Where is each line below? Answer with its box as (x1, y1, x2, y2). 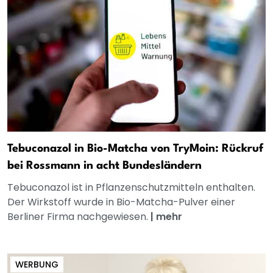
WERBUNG (15, 258, 58, 271)
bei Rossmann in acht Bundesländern (7, 160, 202, 172)
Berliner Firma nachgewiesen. (7, 210, 151, 224)
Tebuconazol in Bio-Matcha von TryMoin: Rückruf (7, 143, 263, 155)
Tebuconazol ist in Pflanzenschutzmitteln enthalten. (7, 180, 255, 195)
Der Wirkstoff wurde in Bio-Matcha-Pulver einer (7, 195, 235, 210)
